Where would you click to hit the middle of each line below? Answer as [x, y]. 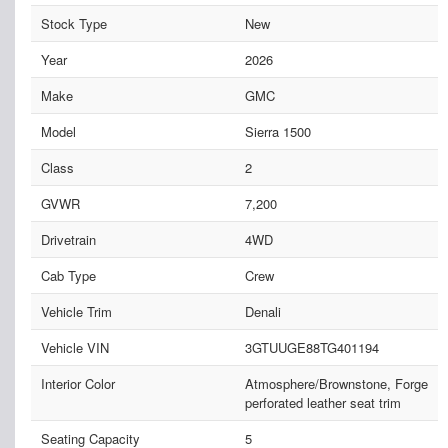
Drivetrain [68, 240]
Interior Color [78, 384]
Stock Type [74, 24]
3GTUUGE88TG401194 [311, 348]
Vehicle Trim [76, 312]
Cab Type [68, 276]
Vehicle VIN [75, 348]
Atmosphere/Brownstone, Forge [336, 384]
